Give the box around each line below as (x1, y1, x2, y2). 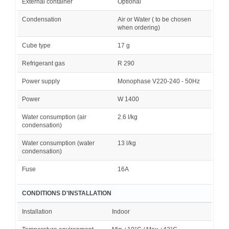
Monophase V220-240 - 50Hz (118, 77, 200, 85)
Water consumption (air (22, 113, 86, 121)
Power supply (22, 77, 60, 85)
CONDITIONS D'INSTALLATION (22, 189, 111, 197)
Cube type (22, 41, 51, 49)
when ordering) (118, 24, 160, 31)
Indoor (112, 208, 130, 215)
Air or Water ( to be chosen (118, 15, 191, 23)
